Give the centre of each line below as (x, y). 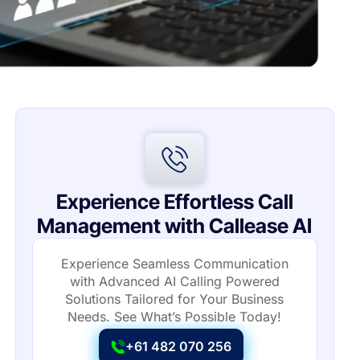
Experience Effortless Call (174, 202)
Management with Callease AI (175, 226)
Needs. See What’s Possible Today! (175, 317)
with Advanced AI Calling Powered (174, 282)
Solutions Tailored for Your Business (175, 299)
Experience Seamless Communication (174, 264)
